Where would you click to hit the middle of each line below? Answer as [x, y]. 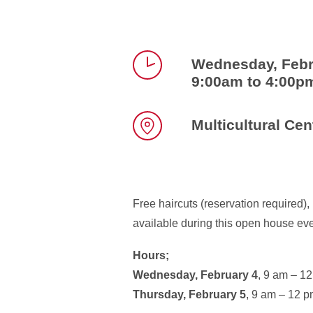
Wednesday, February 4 [195, 275]
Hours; [151, 255]
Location [154, 150]
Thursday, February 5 [189, 294]
